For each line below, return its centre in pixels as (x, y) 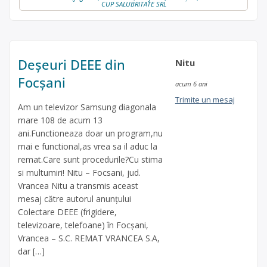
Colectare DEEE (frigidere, (67, 212)
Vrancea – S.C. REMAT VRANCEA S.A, (89, 238)
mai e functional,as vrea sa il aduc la (88, 146)
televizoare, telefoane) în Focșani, (83, 225)
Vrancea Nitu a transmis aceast (78, 185)
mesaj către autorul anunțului (74, 198)
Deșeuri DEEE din (72, 64)
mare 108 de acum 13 (60, 120)
